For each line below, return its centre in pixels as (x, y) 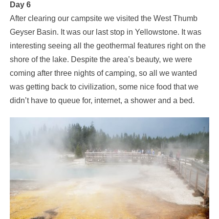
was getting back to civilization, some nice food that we (104, 87)
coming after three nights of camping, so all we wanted (103, 73)
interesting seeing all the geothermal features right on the (108, 46)
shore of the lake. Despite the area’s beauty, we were (101, 60)
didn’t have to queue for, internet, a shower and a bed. (102, 101)
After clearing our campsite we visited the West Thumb (104, 19)
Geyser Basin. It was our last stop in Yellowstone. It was (106, 32)
